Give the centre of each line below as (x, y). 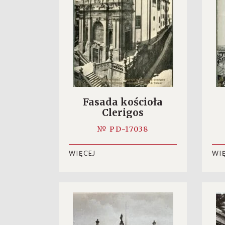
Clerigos (123, 113)
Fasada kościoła (123, 102)
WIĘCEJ (82, 153)
